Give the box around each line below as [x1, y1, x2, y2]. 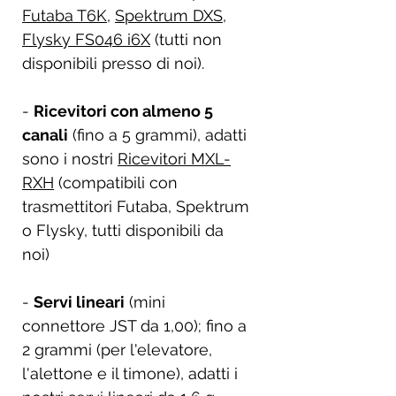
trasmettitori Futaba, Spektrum [22, 196, 249, 216]
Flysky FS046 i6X [22, 29, 150, 49]
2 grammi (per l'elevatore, [22, 339, 212, 359]
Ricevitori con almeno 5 [34, 101, 213, 120]
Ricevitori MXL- [118, 148, 231, 168]
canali [22, 125, 68, 144]
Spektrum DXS [115, 5, 223, 25]
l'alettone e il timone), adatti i [22, 363, 238, 383]
